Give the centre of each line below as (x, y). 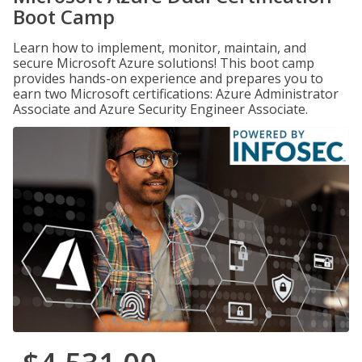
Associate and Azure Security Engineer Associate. (160, 109)
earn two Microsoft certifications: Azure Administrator (176, 94)
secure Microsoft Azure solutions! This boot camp (164, 63)
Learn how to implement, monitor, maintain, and (160, 48)
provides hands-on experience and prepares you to (168, 78)
